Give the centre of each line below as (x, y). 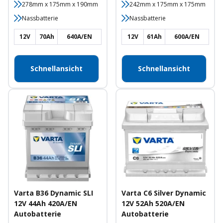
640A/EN (79, 36)
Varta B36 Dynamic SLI (54, 193)
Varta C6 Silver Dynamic (164, 193)
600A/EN (187, 36)
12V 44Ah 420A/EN (46, 204)
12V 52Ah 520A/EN (153, 204)
